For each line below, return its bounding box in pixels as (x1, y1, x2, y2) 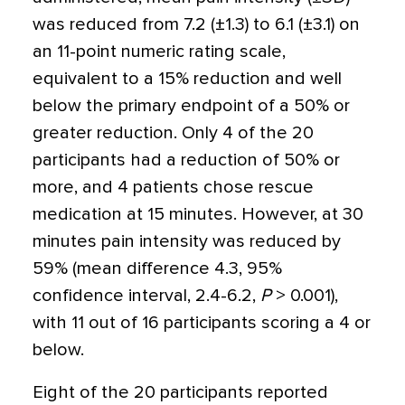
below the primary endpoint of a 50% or (33, 97, 350, 115)
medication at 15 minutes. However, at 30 (33, 205, 363, 223)
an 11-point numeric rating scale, (33, 42, 286, 61)
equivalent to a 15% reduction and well (33, 70, 342, 88)
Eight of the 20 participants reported (33, 383, 328, 401)
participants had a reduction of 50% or (33, 151, 340, 169)
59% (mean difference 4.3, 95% (33, 259, 282, 278)
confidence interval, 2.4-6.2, (33, 287, 260, 305)
